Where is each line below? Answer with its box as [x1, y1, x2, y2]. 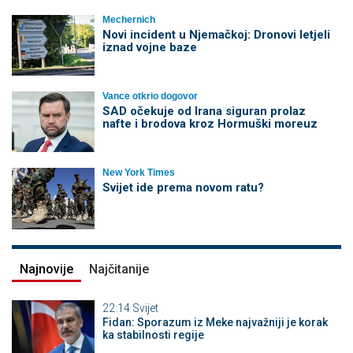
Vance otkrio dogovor [102, 90, 198, 102]
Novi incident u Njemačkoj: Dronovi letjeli [102, 27, 330, 42]
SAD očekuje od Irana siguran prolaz [102, 103, 306, 118]
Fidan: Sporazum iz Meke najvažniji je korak [102, 315, 328, 329]
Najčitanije [89, 261, 149, 277]
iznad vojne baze [102, 39, 197, 54]
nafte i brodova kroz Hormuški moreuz [102, 116, 318, 131]
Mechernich [102, 13, 155, 25]
